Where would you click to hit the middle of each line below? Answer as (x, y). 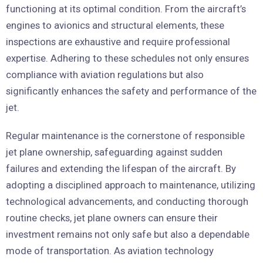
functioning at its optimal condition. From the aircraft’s (126, 9)
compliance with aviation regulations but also (105, 75)
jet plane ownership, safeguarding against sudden (114, 152)
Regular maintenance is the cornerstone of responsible (125, 136)
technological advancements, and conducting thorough (127, 201)
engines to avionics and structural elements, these (115, 25)
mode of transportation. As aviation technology (110, 251)
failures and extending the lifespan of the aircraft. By (121, 168)
